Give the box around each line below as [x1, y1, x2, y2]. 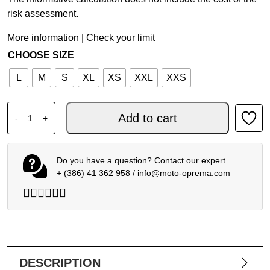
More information [7, 33, 79, 43]
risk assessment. [7, 8, 78, 19]
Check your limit [86, 33, 155, 43]
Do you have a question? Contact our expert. [56, 155, 228, 166]
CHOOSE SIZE [8, 50, 74, 61]
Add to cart [118, 111, 177, 125]
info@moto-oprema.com [137, 168, 230, 178]
